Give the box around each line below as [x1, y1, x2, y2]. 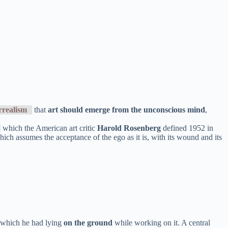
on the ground [64, 218, 112, 227]
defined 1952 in [161, 123, 213, 132]
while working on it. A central [112, 218, 210, 227]
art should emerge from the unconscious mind [48, 105, 205, 114]
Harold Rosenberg [97, 123, 161, 132]
